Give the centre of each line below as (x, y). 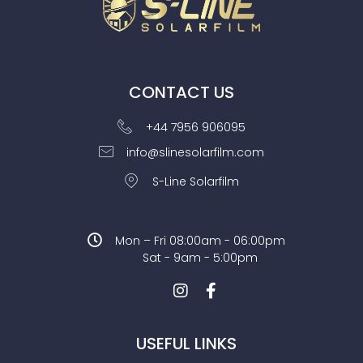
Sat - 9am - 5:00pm (201, 258)
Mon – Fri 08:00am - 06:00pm (201, 241)
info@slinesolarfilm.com (196, 153)
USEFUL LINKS (186, 344)
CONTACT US (181, 93)
